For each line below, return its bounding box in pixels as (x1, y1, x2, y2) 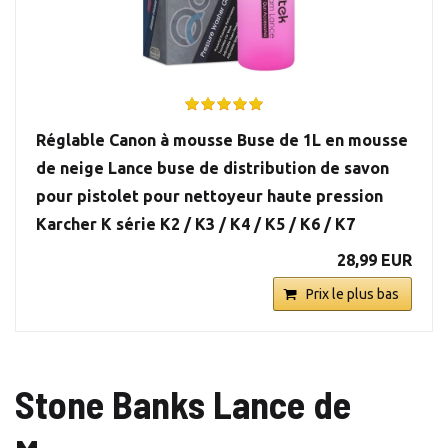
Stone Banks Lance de (15, 380, 351, 427)
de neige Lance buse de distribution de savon (36, 158, 389, 177)
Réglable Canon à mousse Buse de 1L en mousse (36, 130, 408, 149)
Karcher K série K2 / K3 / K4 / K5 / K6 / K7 (36, 214, 355, 233)
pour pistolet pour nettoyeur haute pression (36, 186, 383, 205)
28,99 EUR (337, 250, 412, 269)
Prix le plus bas (306, 285, 399, 302)
